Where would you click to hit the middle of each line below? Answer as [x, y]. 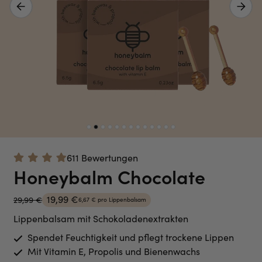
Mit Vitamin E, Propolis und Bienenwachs [111, 251]
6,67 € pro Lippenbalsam [112, 200]
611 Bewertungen [102, 157]
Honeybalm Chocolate [109, 176]
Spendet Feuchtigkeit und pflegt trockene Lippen [128, 237]
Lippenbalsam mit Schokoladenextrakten [101, 218]
